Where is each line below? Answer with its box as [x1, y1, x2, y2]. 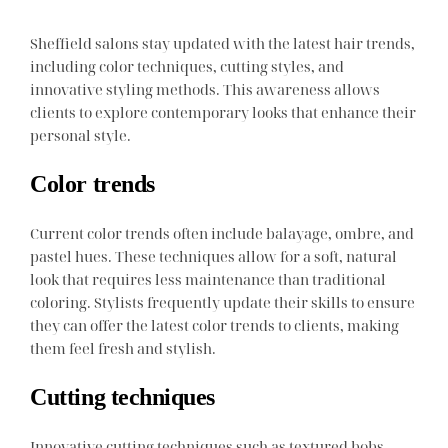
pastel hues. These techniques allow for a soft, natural [30, 246, 398, 267]
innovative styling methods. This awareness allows [30, 79, 381, 100]
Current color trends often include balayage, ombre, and [30, 223, 415, 244]
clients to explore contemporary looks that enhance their [30, 102, 417, 123]
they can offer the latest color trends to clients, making [30, 315, 400, 336]
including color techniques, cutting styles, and [30, 56, 345, 77]
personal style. [30, 125, 132, 146]
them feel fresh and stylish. [30, 338, 217, 359]
